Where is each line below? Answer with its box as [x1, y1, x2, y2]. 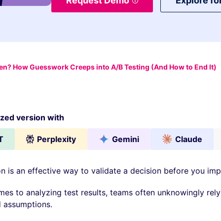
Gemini [111, 134, 139, 144]
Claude [175, 134, 202, 144]
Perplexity [37, 134, 76, 144]
